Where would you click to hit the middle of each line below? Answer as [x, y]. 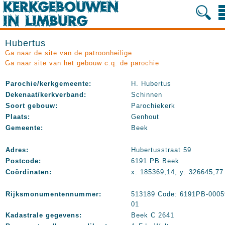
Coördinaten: [29, 172]
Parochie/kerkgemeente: [48, 84]
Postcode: [23, 161]
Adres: [17, 150]
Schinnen [147, 95]
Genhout [145, 117]
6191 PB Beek [155, 161]
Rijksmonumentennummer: [53, 194]
